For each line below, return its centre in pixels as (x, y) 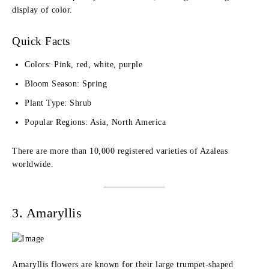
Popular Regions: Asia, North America (95, 122)
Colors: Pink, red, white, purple (83, 65)
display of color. (42, 10)
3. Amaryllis (47, 213)
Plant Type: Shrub (58, 103)
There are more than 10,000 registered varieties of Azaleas (120, 151)
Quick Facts (41, 41)
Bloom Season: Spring (66, 84)
